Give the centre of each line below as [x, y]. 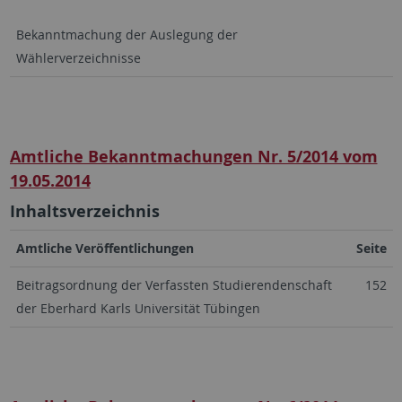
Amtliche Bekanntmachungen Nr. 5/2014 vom [193, 157]
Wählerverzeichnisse [78, 58]
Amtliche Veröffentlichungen [105, 248]
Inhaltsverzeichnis [84, 211]
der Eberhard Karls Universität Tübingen [138, 308]
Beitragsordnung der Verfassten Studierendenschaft [174, 285]
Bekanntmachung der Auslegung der [127, 35]
